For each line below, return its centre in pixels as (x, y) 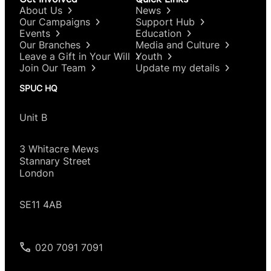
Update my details (178, 68)
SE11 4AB (41, 204)
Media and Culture (178, 45)
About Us (41, 11)
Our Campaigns (55, 22)
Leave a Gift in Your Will (75, 57)
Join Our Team (53, 68)
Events (35, 34)
